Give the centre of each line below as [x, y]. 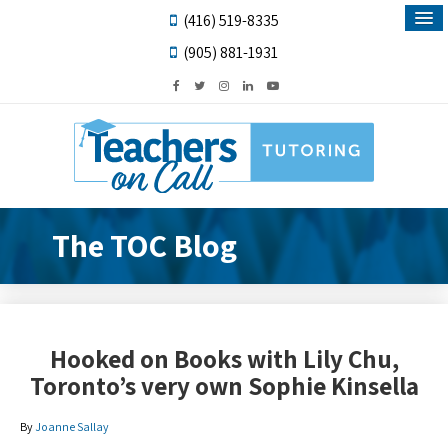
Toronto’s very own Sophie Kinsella [224, 385]
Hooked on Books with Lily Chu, [224, 358]
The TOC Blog [144, 245]
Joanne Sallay [72, 426]
